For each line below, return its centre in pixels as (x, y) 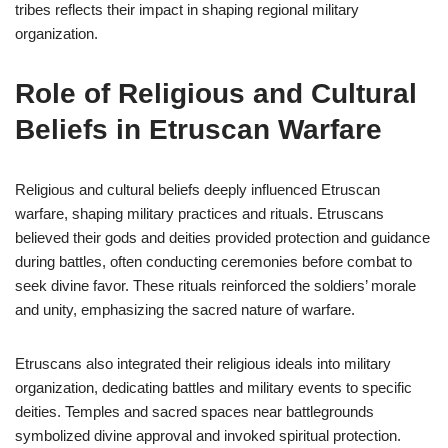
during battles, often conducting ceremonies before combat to (213, 261)
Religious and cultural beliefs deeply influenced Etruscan (197, 189)
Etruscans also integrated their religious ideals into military (203, 363)
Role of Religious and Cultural (216, 93)
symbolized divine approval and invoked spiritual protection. (208, 435)
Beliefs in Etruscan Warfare (198, 129)
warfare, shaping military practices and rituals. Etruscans (199, 213)
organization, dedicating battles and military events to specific (213, 387)
